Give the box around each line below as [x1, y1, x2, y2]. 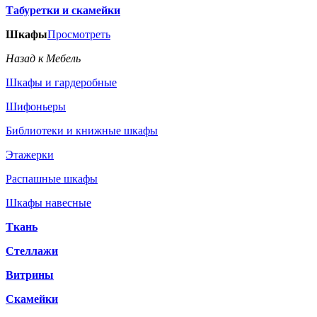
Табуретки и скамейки [6, 4, 120, 16]
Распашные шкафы [6, 173, 98, 185]
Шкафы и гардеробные [6, 76, 117, 88]
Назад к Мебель [6, 52, 81, 64]
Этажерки [6, 149, 54, 161]
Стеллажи [6, 245, 58, 257]
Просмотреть [47, 28, 110, 40]
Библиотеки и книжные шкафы [6, 125, 158, 137]
